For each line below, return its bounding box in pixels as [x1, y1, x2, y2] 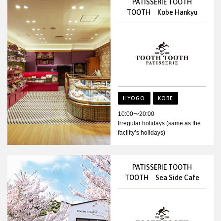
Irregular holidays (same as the [118, 119, 201, 127]
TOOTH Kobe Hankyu [126, 8, 198, 17]
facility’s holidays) [118, 129, 165, 136]
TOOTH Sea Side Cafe [125, 173, 199, 182]
